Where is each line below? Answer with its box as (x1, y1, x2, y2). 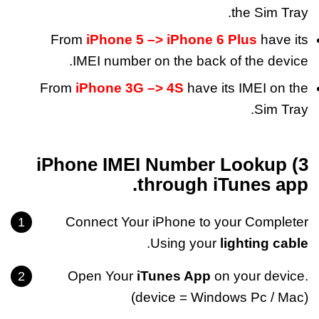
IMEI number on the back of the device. (73, 53, 308, 68)
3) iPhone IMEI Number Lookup (36, 154, 287, 174)
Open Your (68, 268, 137, 283)
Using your (150, 235, 220, 251)
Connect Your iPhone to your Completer (66, 214, 308, 229)
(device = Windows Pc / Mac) (131, 289, 308, 305)
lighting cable (220, 235, 308, 251)
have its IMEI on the (187, 80, 308, 95)
